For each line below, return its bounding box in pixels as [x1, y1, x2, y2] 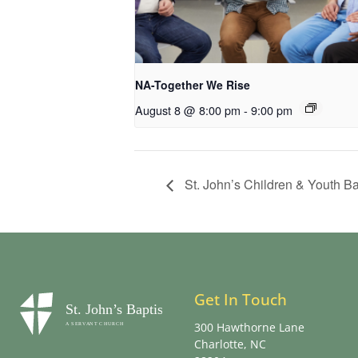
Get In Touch [194, 289, 287, 311]
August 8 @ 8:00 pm [135, 101, 241, 119]
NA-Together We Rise [135, 77, 250, 93]
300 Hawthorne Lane [194, 320, 304, 336]
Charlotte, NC [194, 336, 266, 352]
